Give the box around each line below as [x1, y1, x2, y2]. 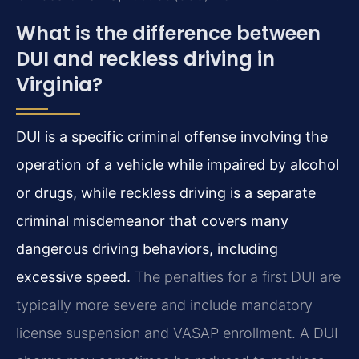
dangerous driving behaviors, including [16, 240, 278, 257]
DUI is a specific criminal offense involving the [16, 127, 328, 145]
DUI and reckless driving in [16, 45, 275, 72]
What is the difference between [16, 19, 321, 46]
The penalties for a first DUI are [131, 268, 341, 285]
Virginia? [16, 71, 103, 98]
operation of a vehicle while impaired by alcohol [16, 155, 339, 173]
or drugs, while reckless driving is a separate [16, 184, 316, 201]
